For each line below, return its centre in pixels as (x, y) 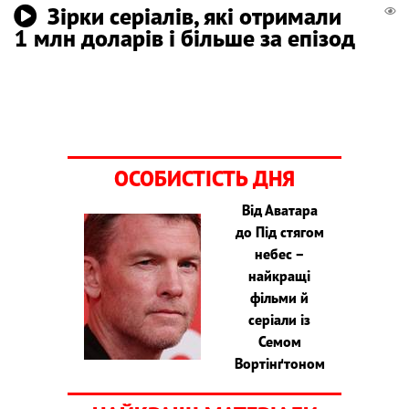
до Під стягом (279, 231)
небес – (279, 253)
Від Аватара (279, 210)
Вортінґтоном (279, 363)
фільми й (280, 297)
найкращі (280, 275)
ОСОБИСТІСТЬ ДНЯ (204, 178)
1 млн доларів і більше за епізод (184, 37)
